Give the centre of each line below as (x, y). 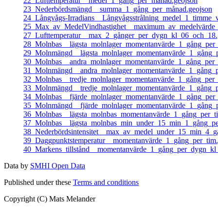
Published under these (38, 182)
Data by (17, 165)
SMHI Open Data (58, 165)
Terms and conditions (106, 182)
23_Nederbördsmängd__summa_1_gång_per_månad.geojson (118, 9)
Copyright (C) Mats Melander (50, 199)
